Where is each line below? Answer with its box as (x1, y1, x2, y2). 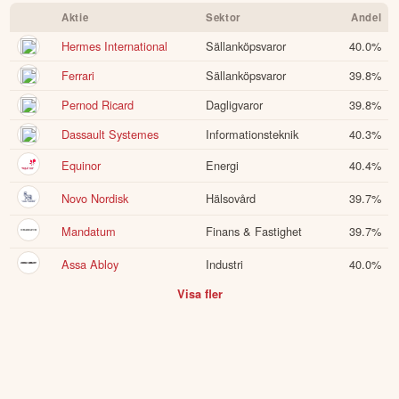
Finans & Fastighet (206, 223, 303, 240)
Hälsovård (206, 190, 256, 208)
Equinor (61, 157, 102, 175)
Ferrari (61, 67, 95, 85)
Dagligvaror (206, 96, 264, 114)
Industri (206, 256, 244, 273)
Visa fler (176, 286, 223, 303)
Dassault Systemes (61, 126, 159, 143)
